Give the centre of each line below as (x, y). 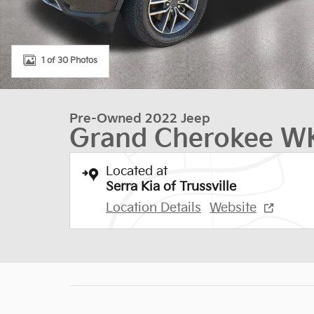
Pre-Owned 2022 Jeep (140, 119)
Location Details (153, 208)
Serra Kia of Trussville (171, 187)
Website (233, 208)
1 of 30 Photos (69, 60)
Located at (137, 171)
